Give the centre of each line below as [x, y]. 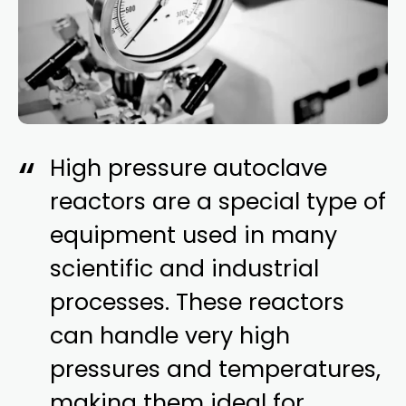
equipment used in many [194, 236]
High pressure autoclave [189, 169]
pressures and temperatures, [216, 370]
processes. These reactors [198, 303]
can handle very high [170, 336]
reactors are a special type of [218, 202]
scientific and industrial [185, 269]
